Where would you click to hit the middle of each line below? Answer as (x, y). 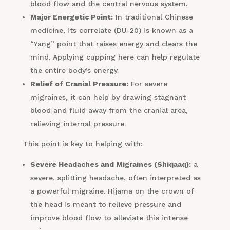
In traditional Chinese (153, 17)
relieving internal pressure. (78, 124)
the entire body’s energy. (74, 71)
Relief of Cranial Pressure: (79, 84)
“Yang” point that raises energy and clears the (113, 44)
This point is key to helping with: (83, 144)
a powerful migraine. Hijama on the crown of (112, 191)
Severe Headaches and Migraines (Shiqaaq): (110, 165)
